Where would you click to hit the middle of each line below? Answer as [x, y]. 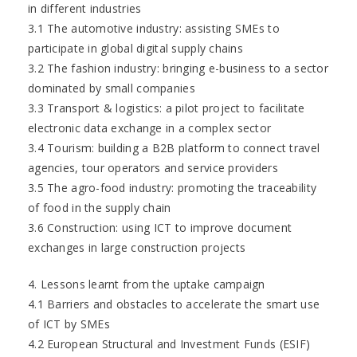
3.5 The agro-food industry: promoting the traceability [173, 188]
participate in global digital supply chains [136, 48]
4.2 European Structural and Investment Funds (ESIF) [169, 344]
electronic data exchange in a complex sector [150, 128]
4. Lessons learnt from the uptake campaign [147, 284]
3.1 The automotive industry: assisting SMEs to [154, 28]
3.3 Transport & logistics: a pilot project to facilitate [167, 108]
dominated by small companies [112, 88]
